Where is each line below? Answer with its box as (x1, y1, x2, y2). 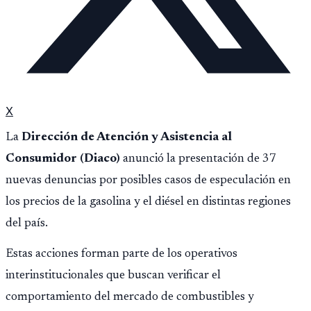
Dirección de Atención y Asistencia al (22, 131, 232, 144)
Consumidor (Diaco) (6, 152, 120, 165)
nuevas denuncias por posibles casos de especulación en (6, 174, 291, 187)
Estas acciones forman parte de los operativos (6, 248, 237, 261)
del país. (6, 217, 48, 230)
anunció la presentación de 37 (120, 152, 276, 165)
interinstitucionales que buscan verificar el (6, 269, 221, 283)
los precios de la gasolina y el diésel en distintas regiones (6, 195, 291, 208)
